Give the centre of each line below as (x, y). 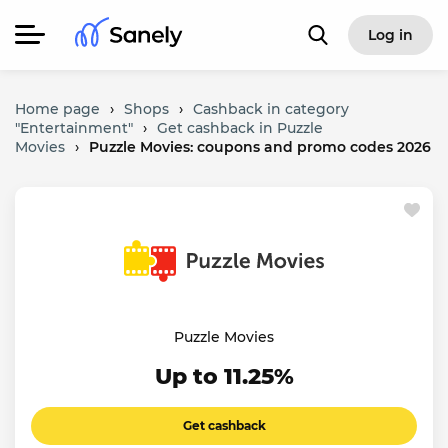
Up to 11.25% (224, 376)
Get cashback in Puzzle (240, 128)
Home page (57, 109)
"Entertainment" (74, 128)
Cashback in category (271, 109)
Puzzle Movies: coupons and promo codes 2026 (260, 147)
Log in (390, 35)
